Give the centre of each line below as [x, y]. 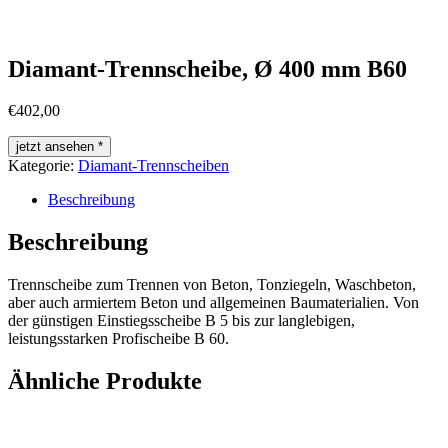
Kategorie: [43, 166]
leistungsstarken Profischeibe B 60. [118, 339]
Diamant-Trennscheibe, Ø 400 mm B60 [207, 68]
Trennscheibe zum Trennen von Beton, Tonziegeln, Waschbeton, [212, 285]
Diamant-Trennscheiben [153, 166]
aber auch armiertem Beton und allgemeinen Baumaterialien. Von [213, 303]
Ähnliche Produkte [105, 381]
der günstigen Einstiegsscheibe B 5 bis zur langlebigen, [181, 321]
